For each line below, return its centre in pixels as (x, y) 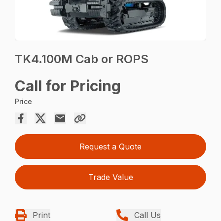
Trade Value (110, 177)
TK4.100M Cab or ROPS (82, 59)
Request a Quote (110, 147)
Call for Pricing (68, 86)
